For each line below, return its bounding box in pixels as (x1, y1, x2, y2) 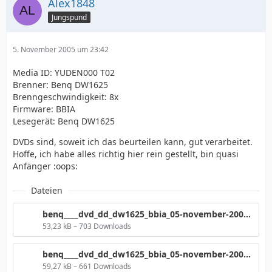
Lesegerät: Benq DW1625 (13, 115, 115, 127)
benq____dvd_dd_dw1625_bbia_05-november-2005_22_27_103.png (243, 248, 251, 260)
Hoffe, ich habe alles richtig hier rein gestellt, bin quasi (13, 148, 239, 160)
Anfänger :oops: (13, 160, 78, 172)
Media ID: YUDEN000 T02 (13, 67, 115, 78)
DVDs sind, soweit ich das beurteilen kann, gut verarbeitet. (13, 136, 253, 148)
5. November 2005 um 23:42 (13, 44, 109, 55)
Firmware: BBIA (13, 103, 75, 115)
